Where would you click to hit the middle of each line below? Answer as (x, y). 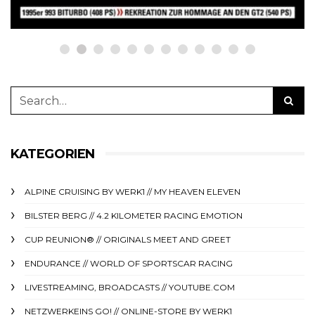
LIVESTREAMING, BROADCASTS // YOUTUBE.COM (130, 288)
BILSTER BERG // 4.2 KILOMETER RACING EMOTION (134, 216)
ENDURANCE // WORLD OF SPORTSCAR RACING (129, 264)
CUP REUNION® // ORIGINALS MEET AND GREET (128, 240)
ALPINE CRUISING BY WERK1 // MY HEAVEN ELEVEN (133, 192)
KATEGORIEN (53, 154)
